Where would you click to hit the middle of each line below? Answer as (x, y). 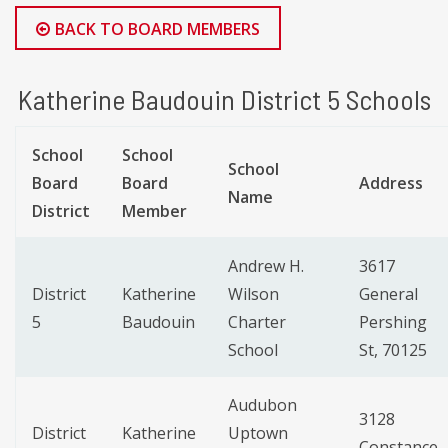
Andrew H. (266, 266)
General (388, 294)
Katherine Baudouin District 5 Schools (224, 99)
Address (391, 183)
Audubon (262, 405)
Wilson (253, 294)
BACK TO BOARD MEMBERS (157, 28)
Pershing (393, 322)
